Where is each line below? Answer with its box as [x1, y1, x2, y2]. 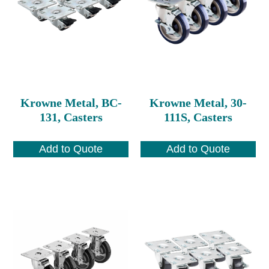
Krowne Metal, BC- [20, 95, 122, 109]
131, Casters [39, 110, 103, 124]
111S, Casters [163, 110, 232, 124]
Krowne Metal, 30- [149, 95, 247, 109]
